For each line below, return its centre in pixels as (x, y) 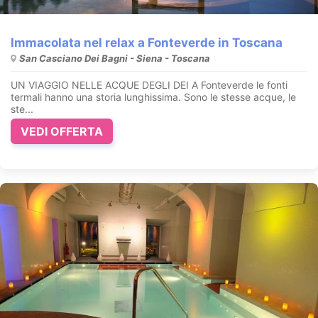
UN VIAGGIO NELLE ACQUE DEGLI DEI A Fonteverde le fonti (149, 84)
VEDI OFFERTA (62, 131)
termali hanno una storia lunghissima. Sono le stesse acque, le (153, 97)
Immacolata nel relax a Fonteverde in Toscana (147, 42)
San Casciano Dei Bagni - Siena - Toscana (115, 58)
